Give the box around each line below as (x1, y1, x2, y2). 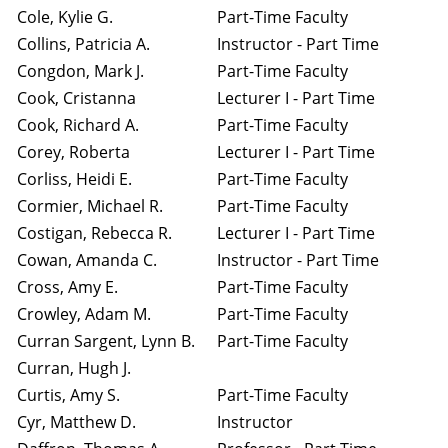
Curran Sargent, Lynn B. (17, 330, 195, 352)
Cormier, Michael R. (17, 195, 163, 217)
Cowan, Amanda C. (17, 249, 157, 271)
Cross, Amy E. (17, 276, 118, 298)
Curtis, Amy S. (17, 384, 120, 406)
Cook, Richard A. (17, 114, 139, 136)
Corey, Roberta (17, 141, 130, 163)
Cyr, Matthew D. (17, 411, 136, 433)
